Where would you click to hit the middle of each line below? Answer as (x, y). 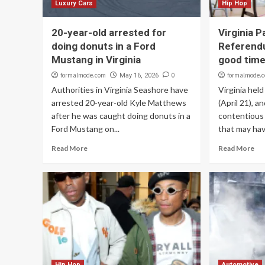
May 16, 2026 (139, 75)
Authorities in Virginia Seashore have (120, 90)
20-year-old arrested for (109, 33)
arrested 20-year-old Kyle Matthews (119, 103)
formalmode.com (83, 75)
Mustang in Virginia (96, 60)
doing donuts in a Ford (104, 46)
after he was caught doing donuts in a (121, 116)
